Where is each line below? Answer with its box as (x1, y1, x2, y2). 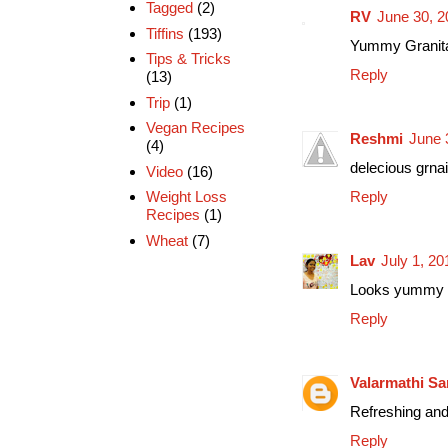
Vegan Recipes (145, 119, 245, 137)
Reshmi (350, 130, 403, 147)
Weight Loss (145, 188, 227, 206)
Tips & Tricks (145, 50, 231, 68)
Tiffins (145, 24, 184, 42)
